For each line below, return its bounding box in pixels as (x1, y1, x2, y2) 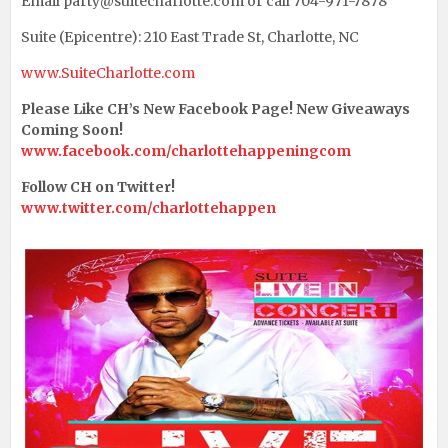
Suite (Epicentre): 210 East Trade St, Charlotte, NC (21, 27, 359, 46)
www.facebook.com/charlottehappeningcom (21, 141, 351, 160)
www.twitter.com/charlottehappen (21, 198, 276, 217)
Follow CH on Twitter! (21, 177, 175, 196)
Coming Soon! (21, 120, 123, 139)
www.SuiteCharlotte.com (21, 63, 195, 82)
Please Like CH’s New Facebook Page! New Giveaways (21, 99, 410, 118)
